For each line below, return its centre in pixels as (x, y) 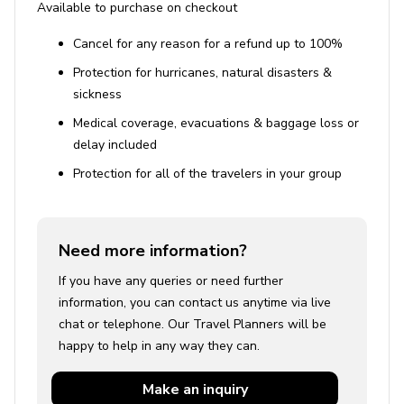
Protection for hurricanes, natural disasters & (202, 73)
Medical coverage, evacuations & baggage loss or (216, 124)
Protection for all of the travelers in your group (207, 174)
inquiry (225, 390)
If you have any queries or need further (171, 281)
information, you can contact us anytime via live (195, 303)
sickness (97, 95)
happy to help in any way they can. (159, 346)
